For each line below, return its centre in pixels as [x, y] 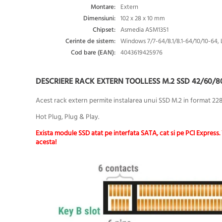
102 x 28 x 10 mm [143, 19]
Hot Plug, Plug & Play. [67, 117]
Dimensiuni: [100, 19]
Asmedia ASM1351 [145, 30]
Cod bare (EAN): [93, 53]
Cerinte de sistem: [91, 41]
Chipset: [104, 30]
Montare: [103, 7]
